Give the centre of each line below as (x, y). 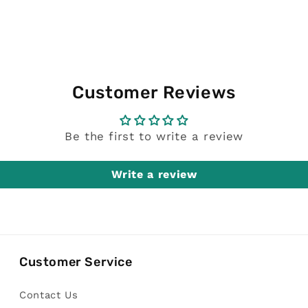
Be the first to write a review (154, 136)
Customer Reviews (154, 92)
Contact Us (49, 295)
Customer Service (76, 262)
